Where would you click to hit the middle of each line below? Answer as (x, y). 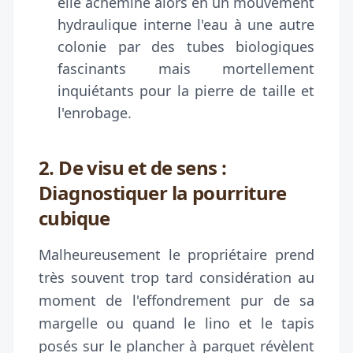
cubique (74, 217)
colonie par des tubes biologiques (186, 46)
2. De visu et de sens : (133, 167)
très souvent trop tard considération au (176, 277)
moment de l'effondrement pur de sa (176, 300)
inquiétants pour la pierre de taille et (186, 90)
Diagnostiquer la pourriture (163, 192)
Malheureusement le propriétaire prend (176, 254)
